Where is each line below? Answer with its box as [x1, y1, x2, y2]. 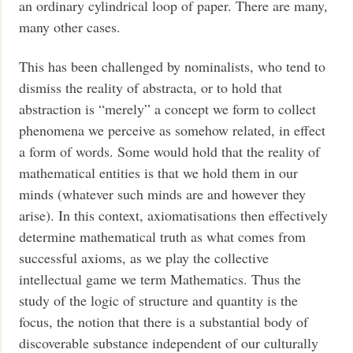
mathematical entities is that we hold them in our [19, 162, 299, 182]
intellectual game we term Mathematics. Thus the [19, 269, 302, 288]
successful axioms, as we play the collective [19, 247, 269, 267]
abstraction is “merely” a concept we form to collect [19, 98, 317, 118]
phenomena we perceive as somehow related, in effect [19, 120, 326, 139]
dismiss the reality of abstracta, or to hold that [19, 77, 283, 97]
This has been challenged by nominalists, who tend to [19, 56, 326, 76]
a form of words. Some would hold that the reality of [19, 141, 321, 161]
